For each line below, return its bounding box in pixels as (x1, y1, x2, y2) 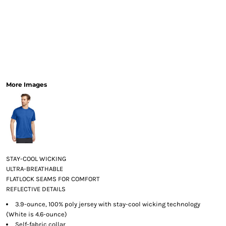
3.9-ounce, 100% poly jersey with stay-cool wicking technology (15, 200, 200, 208)
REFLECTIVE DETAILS (6, 185, 66, 193)
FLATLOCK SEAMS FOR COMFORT (6, 175, 100, 183)
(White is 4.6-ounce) (6, 210, 67, 218)
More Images (6, 81, 47, 89)
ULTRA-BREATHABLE (6, 165, 63, 173)
